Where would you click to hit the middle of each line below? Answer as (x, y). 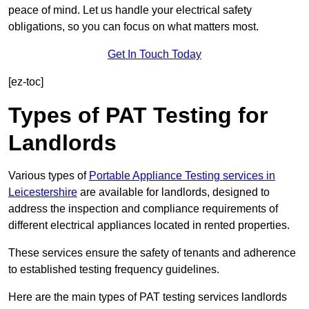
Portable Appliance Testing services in (182, 176)
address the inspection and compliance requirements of (143, 209)
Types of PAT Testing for (138, 116)
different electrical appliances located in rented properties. (149, 226)
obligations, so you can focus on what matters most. (133, 27)
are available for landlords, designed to (173, 192)
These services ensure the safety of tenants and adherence (152, 253)
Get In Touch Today (154, 54)
